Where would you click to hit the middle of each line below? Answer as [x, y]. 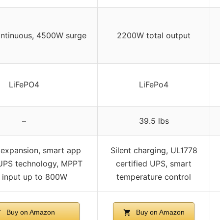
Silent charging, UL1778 [154, 151]
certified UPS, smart [154, 164]
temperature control [154, 177]
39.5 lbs [154, 121]
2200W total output [154, 36]
